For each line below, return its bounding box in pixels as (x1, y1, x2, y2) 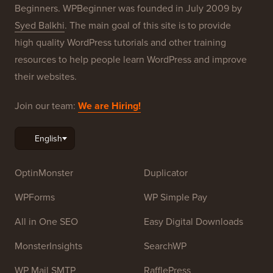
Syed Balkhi (15, 18, 65, 33)
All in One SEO (15, 214, 78, 229)
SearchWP (144, 239, 186, 253)
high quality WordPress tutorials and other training (15, 35, 226, 50)
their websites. (15, 69, 77, 84)
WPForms (15, 190, 55, 205)
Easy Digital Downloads (144, 214, 243, 229)
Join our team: (15, 99, 78, 113)
